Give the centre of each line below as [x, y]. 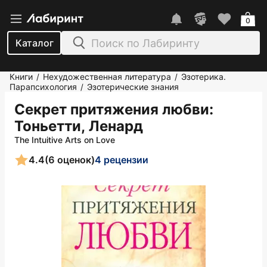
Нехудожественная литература [107, 77]
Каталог [34, 43]
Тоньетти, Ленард [79, 126]
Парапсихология [43, 87]
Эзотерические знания [133, 87]
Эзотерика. [204, 77]
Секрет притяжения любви [112, 109]
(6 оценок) [70, 159]
